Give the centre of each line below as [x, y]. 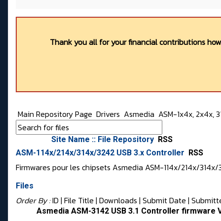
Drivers [109, 114]
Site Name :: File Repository [104, 140]
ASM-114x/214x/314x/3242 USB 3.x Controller [101, 153]
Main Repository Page [54, 114]
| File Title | [79, 201]
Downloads [118, 201]
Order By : [34, 201]
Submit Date [164, 201]
